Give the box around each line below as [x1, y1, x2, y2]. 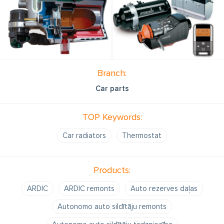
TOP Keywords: [82, 111, 142, 122]
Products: [93, 164, 130, 175]
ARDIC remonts [63, 183, 114, 193]
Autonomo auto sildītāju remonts [57, 201, 166, 211]
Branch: [97, 67, 126, 78]
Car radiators [62, 130, 106, 140]
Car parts [95, 83, 129, 93]
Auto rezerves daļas [130, 183, 197, 193]
